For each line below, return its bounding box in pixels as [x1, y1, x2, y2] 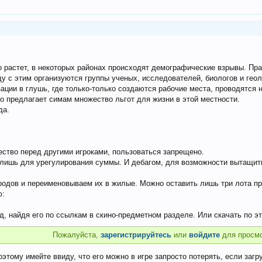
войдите [188, 230, 222, 239]
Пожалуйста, [52, 230, 101, 239]
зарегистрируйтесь [100, 230, 171, 239]
